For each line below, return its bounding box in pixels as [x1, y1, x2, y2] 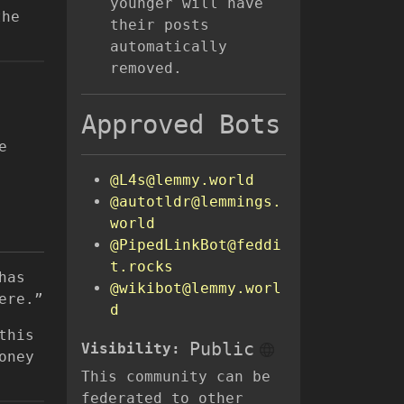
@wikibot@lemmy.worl [110, 280, 281, 298]
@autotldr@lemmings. [110, 193, 281, 211]
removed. [110, 60, 182, 78]
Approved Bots [81, 109, 280, 141]
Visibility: [81, 340, 189, 358]
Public [189, 338, 254, 361]
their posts [110, 16, 209, 34]
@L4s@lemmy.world [110, 171, 254, 189]
